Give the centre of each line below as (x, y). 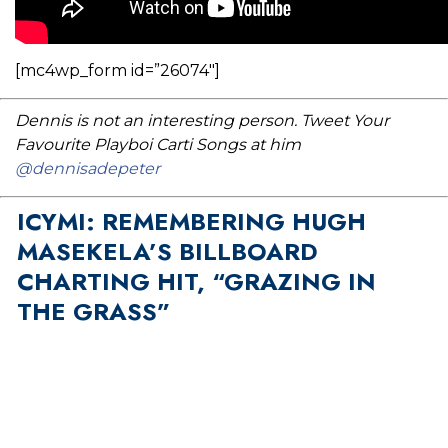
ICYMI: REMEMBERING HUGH (191, 222)
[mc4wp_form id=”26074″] (117, 71)
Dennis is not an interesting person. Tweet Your (202, 121)
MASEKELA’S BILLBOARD (167, 252)
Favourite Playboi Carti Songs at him (158, 145)
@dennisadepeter (87, 169)
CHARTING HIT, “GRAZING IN (196, 282)
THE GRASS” (93, 312)
